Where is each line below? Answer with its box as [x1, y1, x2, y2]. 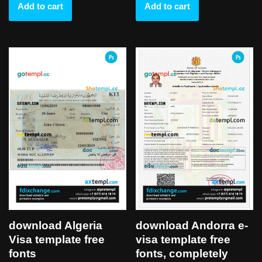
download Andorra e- [136, 219, 249, 232]
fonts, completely [136, 247, 229, 260]
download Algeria [9, 219, 102, 232]
